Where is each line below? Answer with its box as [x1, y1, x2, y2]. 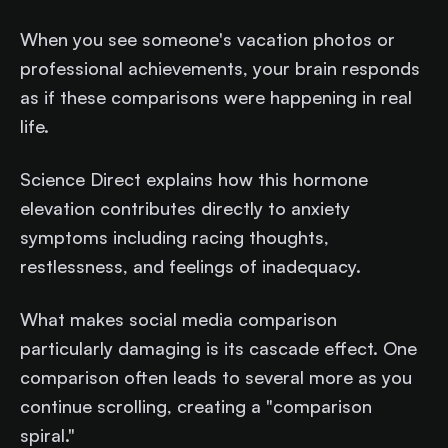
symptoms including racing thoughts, [20, 226, 329, 249]
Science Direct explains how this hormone [20, 168, 368, 191]
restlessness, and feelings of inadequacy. [20, 255, 361, 278]
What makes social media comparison [20, 308, 337, 331]
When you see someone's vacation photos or [20, 28, 395, 51]
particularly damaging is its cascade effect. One [20, 337, 417, 360]
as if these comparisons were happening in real [20, 86, 412, 109]
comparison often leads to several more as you [20, 366, 412, 389]
